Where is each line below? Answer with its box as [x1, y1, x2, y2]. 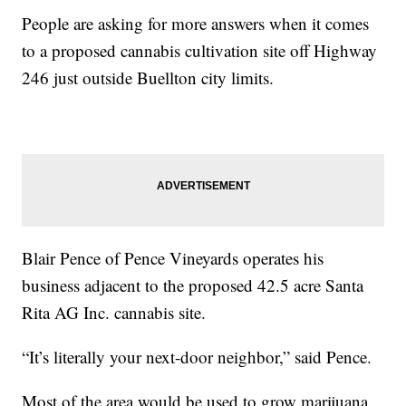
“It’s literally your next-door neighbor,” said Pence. [22, 345, 372, 369]
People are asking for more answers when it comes [22, 12, 370, 35]
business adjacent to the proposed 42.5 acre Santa [22, 274, 364, 297]
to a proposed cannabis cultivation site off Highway [22, 39, 378, 63]
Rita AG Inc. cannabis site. [22, 301, 207, 324]
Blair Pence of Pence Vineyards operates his [22, 246, 324, 270]
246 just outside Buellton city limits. [22, 66, 275, 90]
